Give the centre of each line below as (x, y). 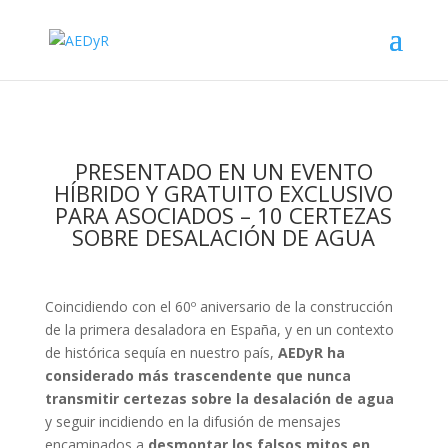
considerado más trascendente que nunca (197, 375)
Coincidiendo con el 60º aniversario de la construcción (218, 306)
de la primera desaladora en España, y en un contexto (219, 329)
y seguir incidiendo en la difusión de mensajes (192, 421)
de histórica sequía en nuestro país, (161, 352)
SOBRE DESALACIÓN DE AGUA (224, 237)
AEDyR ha (311, 352)
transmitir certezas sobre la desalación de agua (219, 398)
